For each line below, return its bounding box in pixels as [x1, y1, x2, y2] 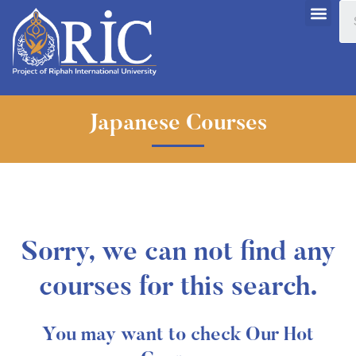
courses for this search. [38, 274, 318, 302]
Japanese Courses [89, 113, 267, 136]
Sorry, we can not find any [21, 239, 335, 267]
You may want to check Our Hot [42, 325, 314, 345]
